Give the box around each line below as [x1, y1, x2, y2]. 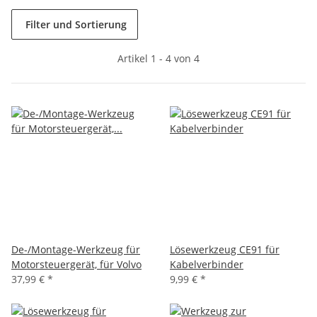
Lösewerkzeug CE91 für [170, 242, 279, 256]
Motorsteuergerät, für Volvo [11, 257, 142, 271]
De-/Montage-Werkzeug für [11, 242, 140, 256]
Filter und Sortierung [25, 17, 127, 31]
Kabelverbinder [170, 257, 243, 271]
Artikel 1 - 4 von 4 [117, 51, 200, 65]
